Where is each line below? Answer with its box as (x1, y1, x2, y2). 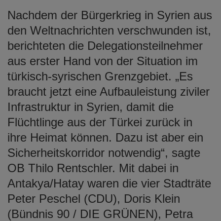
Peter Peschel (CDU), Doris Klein (7, 191, 180, 205)
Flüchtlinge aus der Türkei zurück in (7, 115, 192, 129)
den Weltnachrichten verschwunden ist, (7, 23, 211, 37)
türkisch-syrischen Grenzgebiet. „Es (7, 69, 193, 83)
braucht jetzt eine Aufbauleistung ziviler (7, 84, 210, 98)
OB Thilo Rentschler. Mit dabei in (7, 161, 179, 175)
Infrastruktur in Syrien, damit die (7, 100, 174, 113)
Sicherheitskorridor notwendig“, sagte (7, 146, 200, 159)
